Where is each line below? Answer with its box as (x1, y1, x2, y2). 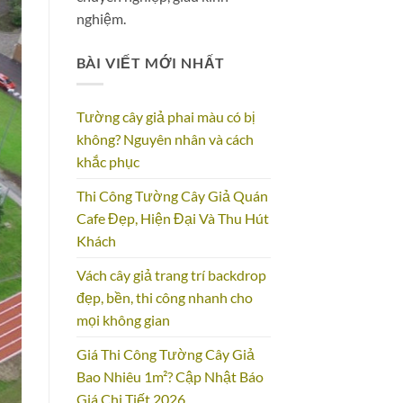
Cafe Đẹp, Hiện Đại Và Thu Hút (76, 210, 269, 228)
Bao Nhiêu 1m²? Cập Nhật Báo (76, 368, 264, 386)
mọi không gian (76, 311, 170, 329)
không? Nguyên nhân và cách (76, 130, 254, 148)
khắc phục (76, 153, 139, 171)
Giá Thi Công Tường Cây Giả (76, 345, 255, 363)
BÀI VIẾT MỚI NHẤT (76, 53, 226, 71)
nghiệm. (76, 9, 126, 27)
